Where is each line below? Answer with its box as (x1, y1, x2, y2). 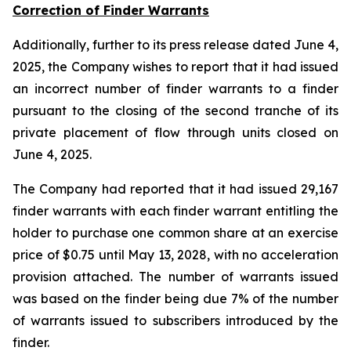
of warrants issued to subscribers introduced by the (13, 313, 338, 328)
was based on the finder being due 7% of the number (13, 291, 338, 306)
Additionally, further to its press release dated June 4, (13, 37, 338, 52)
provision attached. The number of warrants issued (13, 269, 338, 284)
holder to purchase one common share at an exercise (13, 225, 338, 241)
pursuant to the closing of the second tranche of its (13, 103, 338, 118)
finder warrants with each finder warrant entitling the (13, 203, 338, 219)
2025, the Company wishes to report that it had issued (13, 59, 338, 74)
